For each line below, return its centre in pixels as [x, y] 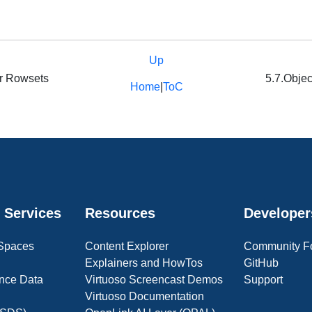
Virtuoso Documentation [145, 296]
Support [263, 280]
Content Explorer [127, 246]
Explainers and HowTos [144, 263]
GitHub [261, 263]
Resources [120, 213]
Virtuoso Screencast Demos [154, 280]
